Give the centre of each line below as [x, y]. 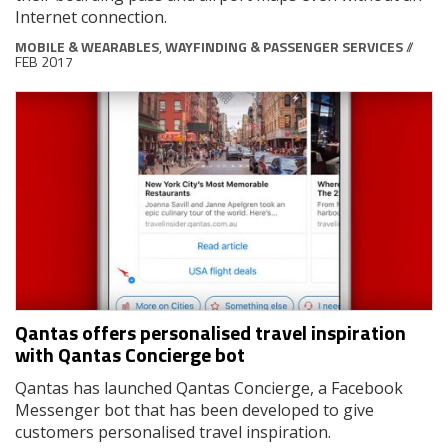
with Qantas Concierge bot [130, 355]
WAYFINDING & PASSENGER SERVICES [284, 46]
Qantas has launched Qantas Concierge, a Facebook [209, 388]
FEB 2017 [44, 61]
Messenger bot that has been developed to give [194, 410]
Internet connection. [91, 16]
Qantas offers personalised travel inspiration [210, 333]
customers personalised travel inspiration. [173, 432]
